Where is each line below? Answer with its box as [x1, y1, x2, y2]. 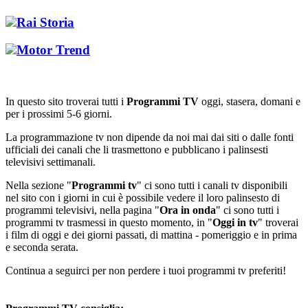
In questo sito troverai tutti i [5, 96, 126, 108]
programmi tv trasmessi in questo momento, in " [5, 217, 212, 229]
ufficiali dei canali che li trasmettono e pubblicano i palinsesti [5, 144, 268, 156]
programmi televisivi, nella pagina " [5, 204, 159, 217]
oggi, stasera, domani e [199, 96, 300, 108]
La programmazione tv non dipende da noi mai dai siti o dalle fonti [5, 131, 294, 144]
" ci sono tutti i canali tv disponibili [137, 179, 287, 192]
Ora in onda [159, 204, 216, 217]
